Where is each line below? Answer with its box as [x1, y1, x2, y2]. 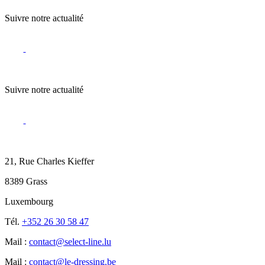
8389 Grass [5, 176, 47, 186]
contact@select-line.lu [29, 236, 111, 247]
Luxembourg [5, 196, 53, 206]
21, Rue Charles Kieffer [5, 156, 94, 166]
